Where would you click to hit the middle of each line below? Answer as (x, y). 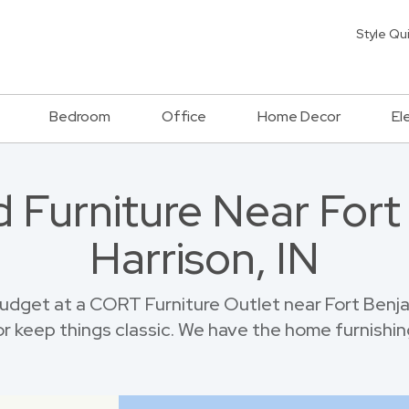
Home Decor (299, 116)
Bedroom (80, 116)
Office (184, 116)
